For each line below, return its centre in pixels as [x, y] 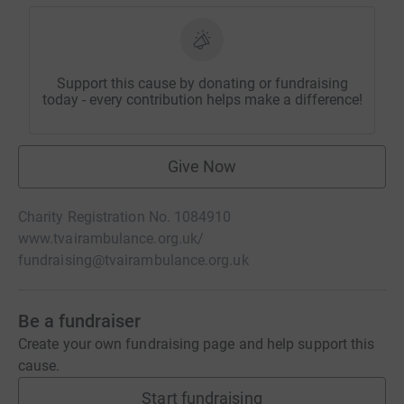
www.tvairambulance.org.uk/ [111, 239]
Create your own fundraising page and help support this [197, 344]
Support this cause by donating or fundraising [202, 84]
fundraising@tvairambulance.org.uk [133, 261]
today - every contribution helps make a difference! [202, 100]
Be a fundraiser [79, 321]
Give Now [202, 167]
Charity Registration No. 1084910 [125, 217]
